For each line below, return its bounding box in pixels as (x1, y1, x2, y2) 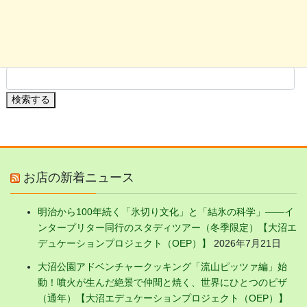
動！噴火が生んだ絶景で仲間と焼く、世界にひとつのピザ (38, 277, 287, 288)
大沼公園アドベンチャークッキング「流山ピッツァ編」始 (38, 261, 287, 273)
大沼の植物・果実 (20, 29, 97, 41)
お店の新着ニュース (23, 171, 134, 185)
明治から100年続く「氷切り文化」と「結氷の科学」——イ (38, 206, 294, 218)
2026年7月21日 (214, 238, 281, 249)
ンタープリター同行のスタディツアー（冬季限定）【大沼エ (38, 222, 297, 234)
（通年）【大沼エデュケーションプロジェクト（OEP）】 (38, 293, 288, 304)
